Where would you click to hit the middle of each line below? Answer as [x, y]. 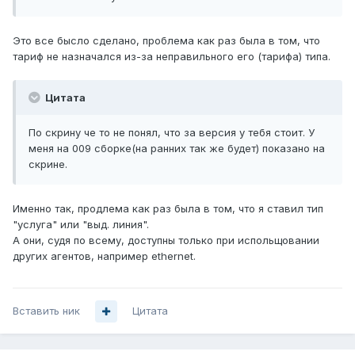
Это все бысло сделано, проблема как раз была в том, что [166, 41]
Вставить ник [46, 311]
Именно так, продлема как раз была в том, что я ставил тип [168, 209]
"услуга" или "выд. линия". [81, 225]
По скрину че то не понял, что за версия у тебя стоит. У [172, 133]
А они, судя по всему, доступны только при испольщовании [166, 240]
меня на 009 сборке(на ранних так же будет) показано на [177, 149]
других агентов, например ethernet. [104, 256]
